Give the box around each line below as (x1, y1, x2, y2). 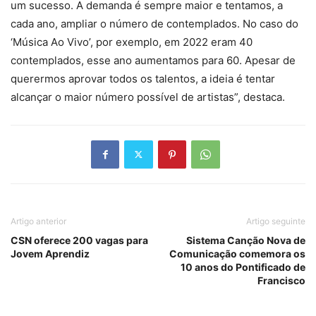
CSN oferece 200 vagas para (11, 233, 148, 246)
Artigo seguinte (246, 215, 305, 226)
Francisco (257, 274, 305, 286)
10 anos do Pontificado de (181, 260, 305, 273)
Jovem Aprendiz (11, 247, 90, 260)
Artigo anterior (11, 215, 66, 226)
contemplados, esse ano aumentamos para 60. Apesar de (11, 53, 296, 67)
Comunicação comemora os (169, 247, 305, 260)
